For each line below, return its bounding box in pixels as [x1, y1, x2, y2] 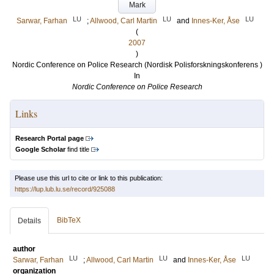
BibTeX [57, 216, 81, 224]
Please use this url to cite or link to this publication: [15, 174, 163, 182]
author [13, 245, 35, 253]
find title [65, 146, 89, 153]
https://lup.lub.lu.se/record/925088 [15, 185, 115, 193]
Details [18, 217, 41, 225]
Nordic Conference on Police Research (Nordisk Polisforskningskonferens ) [12, 61, 262, 69]
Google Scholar [15, 146, 65, 153]
